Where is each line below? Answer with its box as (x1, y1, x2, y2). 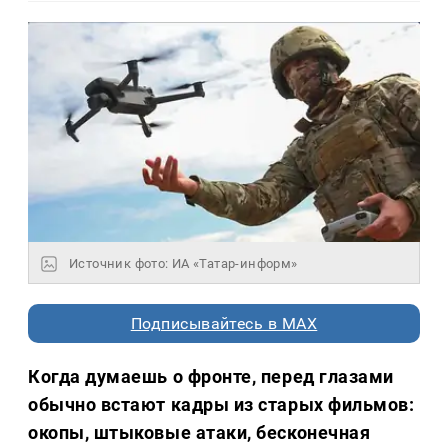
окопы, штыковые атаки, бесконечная (28, 422, 371, 444)
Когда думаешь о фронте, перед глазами (28, 366, 394, 388)
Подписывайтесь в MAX (130, 314, 318, 334)
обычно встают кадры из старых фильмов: (28, 394, 415, 416)
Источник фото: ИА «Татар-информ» (69, 256, 298, 272)
